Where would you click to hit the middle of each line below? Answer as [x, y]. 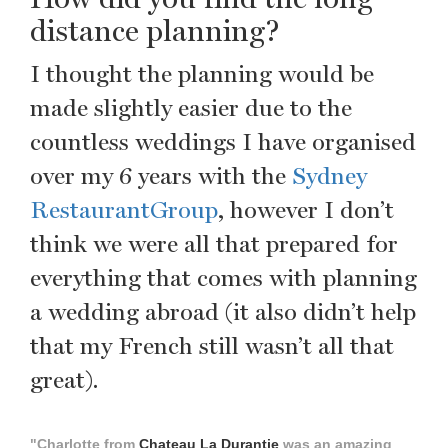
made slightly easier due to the [191, 107]
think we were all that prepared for [214, 243]
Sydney [329, 175]
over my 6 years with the [161, 175]
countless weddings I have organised [223, 141]
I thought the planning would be [202, 73]
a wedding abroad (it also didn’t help [223, 311]
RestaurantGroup [124, 209]
